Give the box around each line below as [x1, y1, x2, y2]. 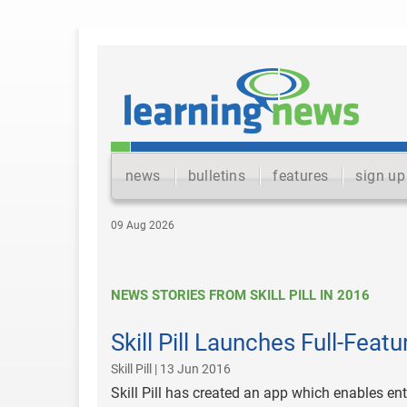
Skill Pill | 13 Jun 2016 [111, 362, 231, 376]
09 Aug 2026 [111, 219, 174, 232]
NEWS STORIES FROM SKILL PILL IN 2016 [111, 287, 370, 303]
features [273, 167, 329, 184]
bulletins [187, 167, 246, 184]
